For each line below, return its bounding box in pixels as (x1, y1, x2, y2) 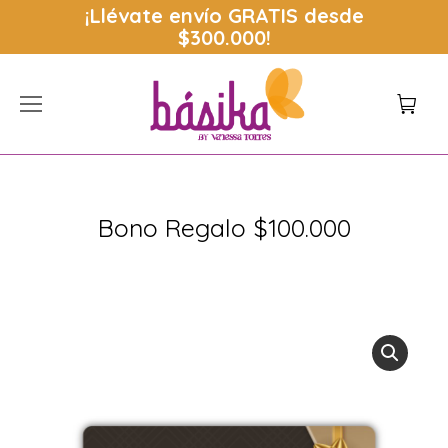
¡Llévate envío (84, 3, 228, 28)
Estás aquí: (224, 247, 316, 271)
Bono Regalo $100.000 (97, 212, 351, 243)
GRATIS (227, 3, 298, 28)
